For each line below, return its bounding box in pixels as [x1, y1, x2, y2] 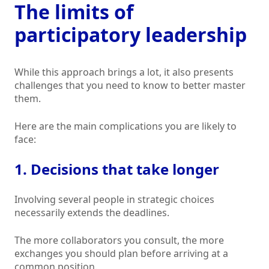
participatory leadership [14, 22, 247, 48]
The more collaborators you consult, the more [14, 234, 224, 247]
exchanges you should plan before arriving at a [14, 247, 228, 261]
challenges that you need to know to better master [14, 79, 246, 92]
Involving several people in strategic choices [14, 193, 214, 207]
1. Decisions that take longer [14, 159, 219, 180]
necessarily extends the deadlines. [14, 206, 169, 220]
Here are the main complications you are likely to [14, 119, 237, 133]
